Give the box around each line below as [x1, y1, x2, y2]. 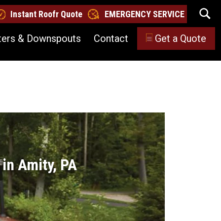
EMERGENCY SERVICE [105, 9, 184, 19]
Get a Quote [155, 32, 206, 44]
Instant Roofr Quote [10, 9, 82, 19]
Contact [94, 32, 128, 44]
